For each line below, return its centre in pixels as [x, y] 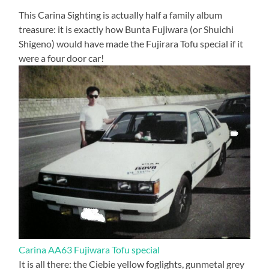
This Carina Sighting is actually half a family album [121, 15]
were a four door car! [62, 58]
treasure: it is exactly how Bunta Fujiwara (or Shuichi [126, 29]
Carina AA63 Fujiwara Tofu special [89, 250]
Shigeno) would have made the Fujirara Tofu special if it [131, 44]
